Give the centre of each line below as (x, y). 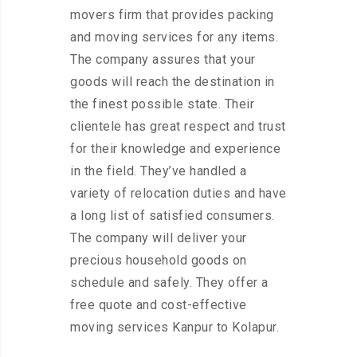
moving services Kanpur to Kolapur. (175, 328)
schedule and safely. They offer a (169, 283)
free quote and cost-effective (159, 305)
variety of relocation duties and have (178, 194)
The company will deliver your (159, 238)
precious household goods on (159, 261)
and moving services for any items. (174, 37)
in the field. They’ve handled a (159, 171)
